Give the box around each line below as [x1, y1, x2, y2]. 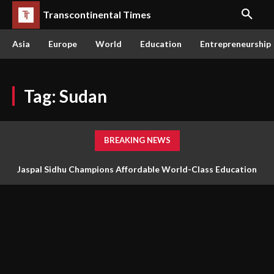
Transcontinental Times [43, 9, 151, 20]
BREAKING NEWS [103, 135, 171, 145]
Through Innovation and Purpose [70, 188, 204, 199]
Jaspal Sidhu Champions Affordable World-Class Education [17, 164, 257, 174]
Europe [48, 39, 77, 49]
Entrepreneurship [200, 39, 271, 49]
